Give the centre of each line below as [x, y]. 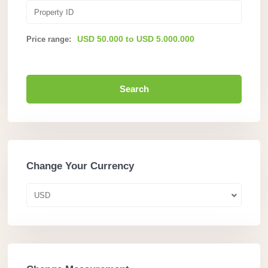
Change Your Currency [80, 166]
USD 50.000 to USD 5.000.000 [136, 39]
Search [134, 89]
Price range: [49, 39]
